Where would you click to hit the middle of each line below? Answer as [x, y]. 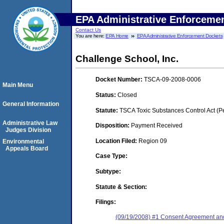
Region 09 [153, 141]
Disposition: [113, 126]
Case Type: [111, 156]
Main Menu [18, 85]
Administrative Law [30, 123]
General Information [31, 104]
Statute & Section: [121, 187]
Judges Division [28, 130]
